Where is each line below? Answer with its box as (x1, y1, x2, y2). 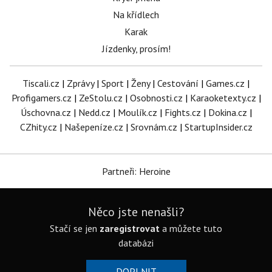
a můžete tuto (160, 222, 222, 234)
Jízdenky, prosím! (101, 42, 171, 55)
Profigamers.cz (11, 92, 72, 104)
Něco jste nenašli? (88, 204, 184, 220)
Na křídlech (113, 8, 159, 21)
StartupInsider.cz (184, 121, 253, 133)
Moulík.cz (117, 106, 157, 118)
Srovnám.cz (130, 121, 177, 133)
